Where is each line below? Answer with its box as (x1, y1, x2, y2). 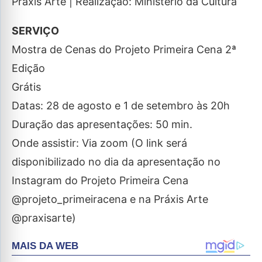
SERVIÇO (12, 25, 59, 37)
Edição (12, 62, 45, 74)
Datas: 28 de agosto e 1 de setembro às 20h (12, 99, 230, 112)
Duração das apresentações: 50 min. (12, 118, 192, 130)
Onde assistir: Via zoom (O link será (12, 137, 187, 149)
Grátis (12, 81, 41, 93)
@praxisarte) (12, 212, 76, 224)
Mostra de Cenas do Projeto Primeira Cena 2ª (12, 43, 236, 56)
